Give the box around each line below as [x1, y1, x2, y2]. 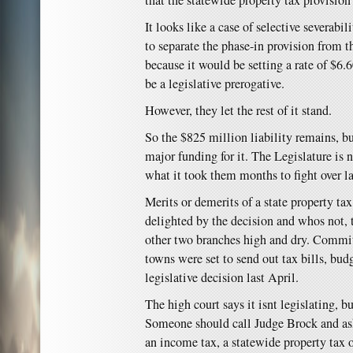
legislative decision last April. [145, 269, 299, 286]
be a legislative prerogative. [145, 75, 284, 92]
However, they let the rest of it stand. [145, 102, 332, 119]
